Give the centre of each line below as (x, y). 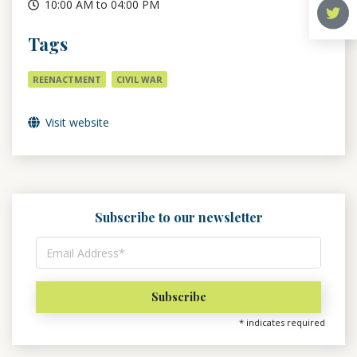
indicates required (284, 322)
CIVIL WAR (139, 79)
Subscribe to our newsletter (178, 217)
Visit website (76, 122)
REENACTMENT (67, 79)
